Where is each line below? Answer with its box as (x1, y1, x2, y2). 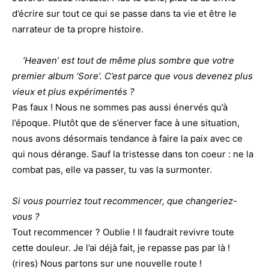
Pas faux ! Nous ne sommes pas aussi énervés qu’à (12, 101, 228, 113)
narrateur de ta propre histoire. (12, 23, 144, 35)
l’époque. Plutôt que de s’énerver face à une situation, (12, 116, 240, 128)
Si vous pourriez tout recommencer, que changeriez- (12, 195, 237, 207)
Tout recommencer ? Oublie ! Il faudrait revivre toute (12, 226, 234, 238)
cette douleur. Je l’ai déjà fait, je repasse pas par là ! (12, 241, 230, 253)
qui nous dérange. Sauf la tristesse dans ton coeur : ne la (12, 148, 253, 160)
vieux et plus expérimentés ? (12, 85, 134, 97)
